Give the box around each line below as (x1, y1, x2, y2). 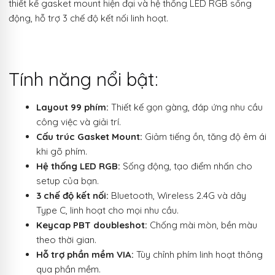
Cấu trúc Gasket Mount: (36, 131, 142, 143)
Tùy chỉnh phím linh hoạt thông (134, 249, 263, 261)
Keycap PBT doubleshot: (36, 219, 147, 231)
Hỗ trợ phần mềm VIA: (36, 249, 134, 261)
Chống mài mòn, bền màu (147, 219, 257, 231)
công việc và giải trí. (36, 116, 121, 128)
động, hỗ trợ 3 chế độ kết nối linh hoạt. (9, 12, 168, 25)
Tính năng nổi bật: (9, 67, 158, 91)
